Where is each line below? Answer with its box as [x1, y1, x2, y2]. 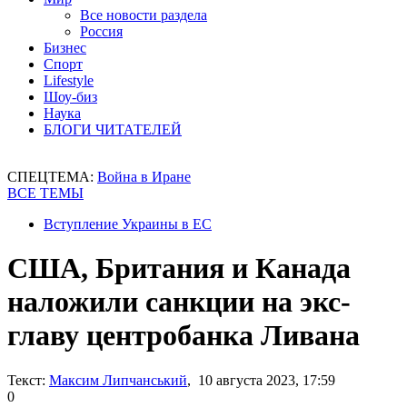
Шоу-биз [44, 89, 97, 104]
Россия [80, 24, 123, 39]
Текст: [7, 372, 45, 388]
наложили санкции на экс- [7, 285, 351, 319]
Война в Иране [97, 169, 191, 184]
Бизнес [44, 40, 86, 55]
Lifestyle [44, 73, 94, 88]
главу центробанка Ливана [7, 319, 360, 352]
